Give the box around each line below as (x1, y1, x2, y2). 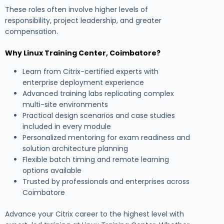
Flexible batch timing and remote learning (22, 154, 169, 164)
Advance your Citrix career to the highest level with (5, 208, 184, 219)
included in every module (22, 121, 111, 131)
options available (22, 165, 81, 175)
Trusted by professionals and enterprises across (22, 176, 189, 186)
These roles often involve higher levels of (5, 4, 148, 15)
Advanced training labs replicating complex (22, 88, 174, 98)
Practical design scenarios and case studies (22, 110, 175, 120)
